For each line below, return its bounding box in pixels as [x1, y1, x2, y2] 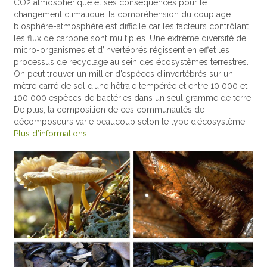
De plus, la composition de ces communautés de [14, 105, 205, 115]
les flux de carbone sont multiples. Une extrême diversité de [14, 33, 247, 44]
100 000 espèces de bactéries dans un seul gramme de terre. [14, 93, 253, 103]
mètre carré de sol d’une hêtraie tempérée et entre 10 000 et [14, 81, 248, 91]
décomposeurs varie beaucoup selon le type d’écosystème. [14, 117, 247, 127]
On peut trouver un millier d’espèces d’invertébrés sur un [14, 69, 234, 79]
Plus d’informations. [14, 129, 89, 139]
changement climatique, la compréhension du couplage [14, 10, 231, 20]
